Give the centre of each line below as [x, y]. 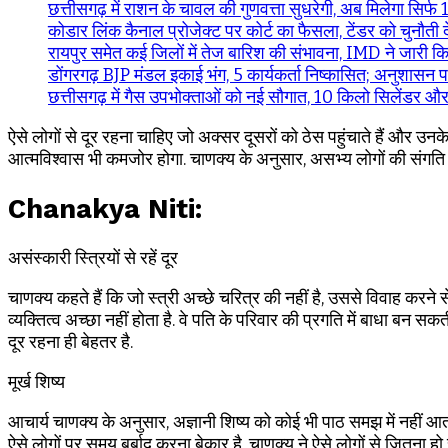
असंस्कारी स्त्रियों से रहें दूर [93, 258]
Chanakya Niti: [105, 208]
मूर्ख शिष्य [36, 382]
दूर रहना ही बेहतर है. [70, 342]
